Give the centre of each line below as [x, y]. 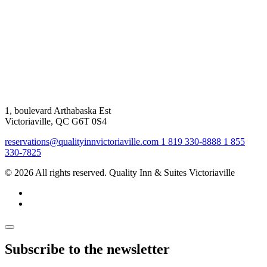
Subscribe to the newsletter [87, 249]
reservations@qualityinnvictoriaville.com [82, 142]
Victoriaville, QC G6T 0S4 [56, 121]
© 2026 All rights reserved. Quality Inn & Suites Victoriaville [120, 173]
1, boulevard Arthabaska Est [58, 111]
